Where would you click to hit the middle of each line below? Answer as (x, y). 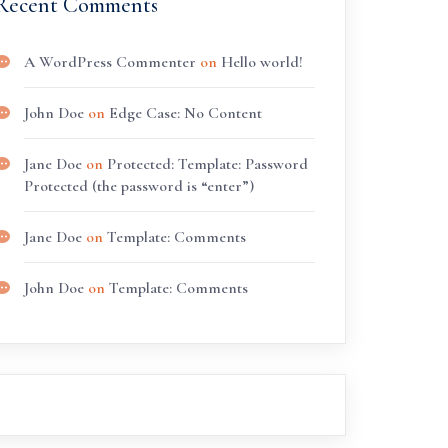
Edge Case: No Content (185, 113)
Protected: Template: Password (207, 164)
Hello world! (261, 62)
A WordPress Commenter (109, 62)
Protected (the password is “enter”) (138, 186)
